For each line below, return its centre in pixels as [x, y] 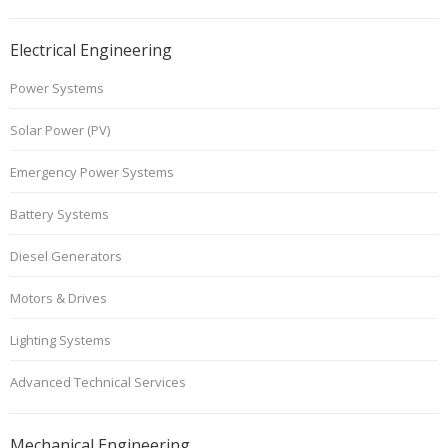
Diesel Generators [66, 256]
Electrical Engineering [91, 50]
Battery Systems [59, 214]
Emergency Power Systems [92, 172]
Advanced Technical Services [98, 382]
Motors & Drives [58, 298]
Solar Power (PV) [60, 130]
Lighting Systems [60, 340]
